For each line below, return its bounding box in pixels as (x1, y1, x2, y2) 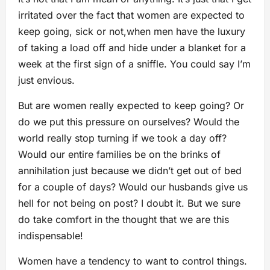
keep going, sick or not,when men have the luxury (18, 25, 245, 38)
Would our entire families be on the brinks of (18, 148, 221, 161)
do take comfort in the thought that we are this (18, 213, 229, 226)
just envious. (18, 74, 75, 87)
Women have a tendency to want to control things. (18, 255, 247, 268)
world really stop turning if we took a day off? (18, 132, 227, 145)
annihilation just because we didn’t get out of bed (18, 165, 242, 177)
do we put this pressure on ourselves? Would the (18, 116, 239, 128)
